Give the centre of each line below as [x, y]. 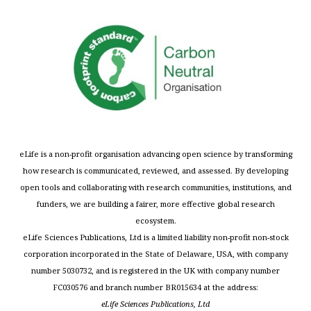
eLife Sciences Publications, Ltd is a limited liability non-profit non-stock [155, 237]
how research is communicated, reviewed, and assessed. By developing [155, 171]
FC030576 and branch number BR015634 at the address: [155, 287]
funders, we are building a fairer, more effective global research [155, 204]
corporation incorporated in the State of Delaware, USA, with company [155, 254]
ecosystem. [155, 221]
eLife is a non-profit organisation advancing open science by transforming [155, 154]
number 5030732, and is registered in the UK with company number [155, 271]
